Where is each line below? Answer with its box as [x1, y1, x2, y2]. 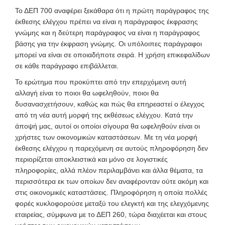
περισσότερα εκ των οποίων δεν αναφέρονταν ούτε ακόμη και [15, 177, 208, 185]
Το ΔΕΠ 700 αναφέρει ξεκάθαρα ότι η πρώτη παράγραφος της [15, 7, 209, 15]
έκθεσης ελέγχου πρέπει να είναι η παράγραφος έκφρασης [15, 18, 198, 26]
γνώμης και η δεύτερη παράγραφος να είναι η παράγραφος [15, 29, 200, 37]
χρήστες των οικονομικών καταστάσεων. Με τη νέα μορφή [15, 133, 197, 141]
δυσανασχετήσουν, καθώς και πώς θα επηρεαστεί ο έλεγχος [15, 100, 204, 108]
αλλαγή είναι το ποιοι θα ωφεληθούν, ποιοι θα [15, 89, 159, 97]
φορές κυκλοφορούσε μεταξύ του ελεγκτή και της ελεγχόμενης [15, 199, 209, 207]
